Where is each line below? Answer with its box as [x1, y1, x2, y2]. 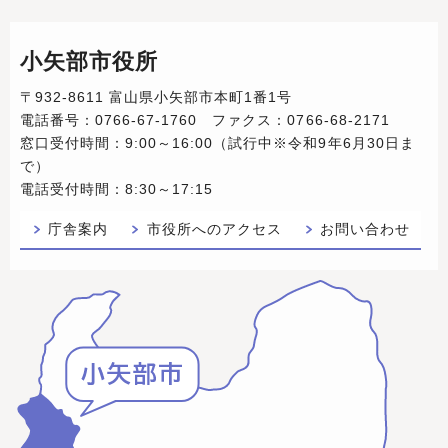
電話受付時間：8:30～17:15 [20, 181, 214, 198]
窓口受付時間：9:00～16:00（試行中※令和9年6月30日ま [20, 135, 415, 152]
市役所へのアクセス [146, 221, 282, 238]
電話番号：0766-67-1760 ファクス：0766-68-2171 [20, 112, 390, 129]
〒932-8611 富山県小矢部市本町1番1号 [20, 89, 293, 106]
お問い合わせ [320, 221, 411, 238]
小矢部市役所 [20, 48, 159, 74]
